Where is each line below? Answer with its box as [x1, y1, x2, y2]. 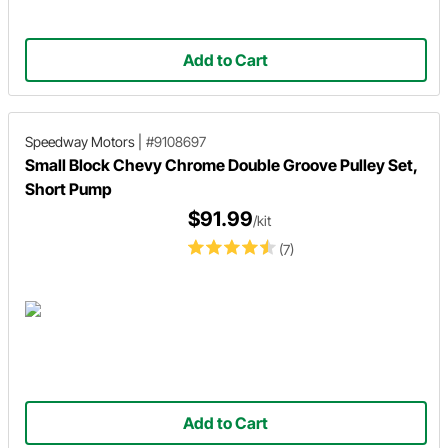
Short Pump [25, 178, 112, 199]
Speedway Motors [25, 132, 135, 150]
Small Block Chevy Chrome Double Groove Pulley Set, [25, 154, 417, 175]
